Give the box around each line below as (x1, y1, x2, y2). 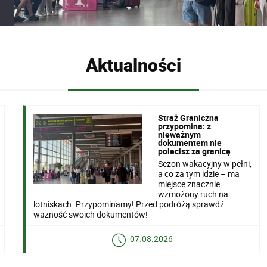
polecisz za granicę (157, 145, 231, 157)
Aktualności (85, 52, 181, 77)
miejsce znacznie (157, 178, 220, 190)
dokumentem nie (157, 137, 222, 149)
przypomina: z (157, 120, 211, 132)
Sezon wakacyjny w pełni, (157, 157, 252, 169)
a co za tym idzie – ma (157, 167, 240, 179)
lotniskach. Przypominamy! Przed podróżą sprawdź (33, 198, 224, 210)
